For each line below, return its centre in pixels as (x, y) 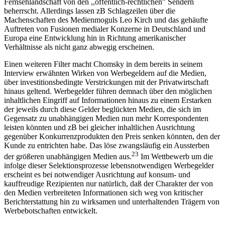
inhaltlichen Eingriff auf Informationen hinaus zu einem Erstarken (108, 100)
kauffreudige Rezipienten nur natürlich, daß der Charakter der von (108, 184)
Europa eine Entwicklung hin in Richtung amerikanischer (95, 38)
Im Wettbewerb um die (176, 157)
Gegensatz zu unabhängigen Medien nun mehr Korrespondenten (106, 118)
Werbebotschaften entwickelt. (51, 211)
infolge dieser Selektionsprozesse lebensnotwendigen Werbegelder (109, 166)
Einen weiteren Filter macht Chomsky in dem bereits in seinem (103, 64)
